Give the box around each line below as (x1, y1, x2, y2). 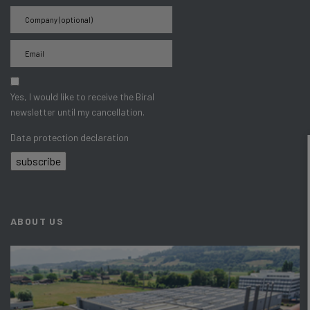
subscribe (16, 154, 61, 167)
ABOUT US (10, 215, 64, 227)
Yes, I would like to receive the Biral (10, 90, 154, 102)
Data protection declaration (10, 131, 129, 143)
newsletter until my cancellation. (10, 105, 145, 118)
